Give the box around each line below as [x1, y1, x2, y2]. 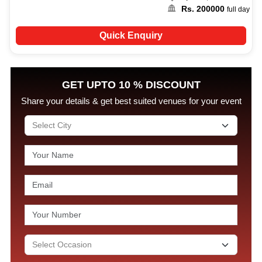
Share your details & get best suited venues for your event [20, 95, 242, 106]
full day [226, 5, 250, 14]
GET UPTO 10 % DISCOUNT [61, 78, 201, 91]
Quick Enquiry [99, 30, 163, 40]
